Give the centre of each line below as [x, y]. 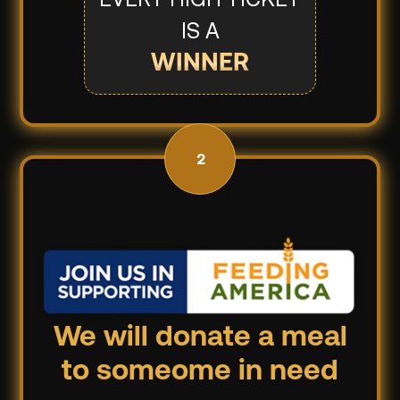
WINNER [200, 64]
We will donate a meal [200, 338]
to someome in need [200, 372]
